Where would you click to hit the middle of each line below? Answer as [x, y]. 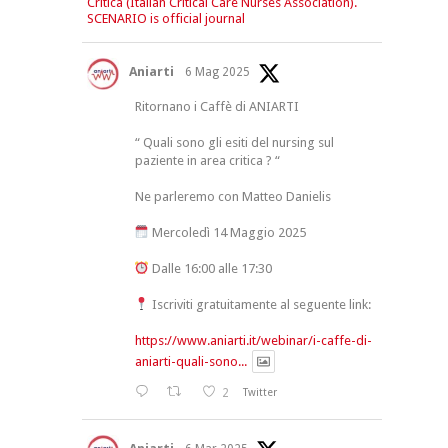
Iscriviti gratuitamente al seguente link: [260, 304]
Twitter [260, 392]
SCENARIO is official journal [165, 18]
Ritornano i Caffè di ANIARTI [216, 106]
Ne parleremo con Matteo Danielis [232, 196]
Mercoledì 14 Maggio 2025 [228, 232]
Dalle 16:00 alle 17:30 [211, 268]
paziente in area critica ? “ [207, 160]
